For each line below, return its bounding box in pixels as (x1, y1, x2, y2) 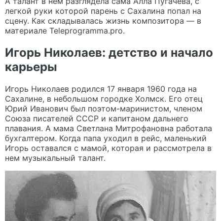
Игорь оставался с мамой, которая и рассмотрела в (5, 143, 212, 153)
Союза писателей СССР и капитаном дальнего (5, 113, 188, 123)
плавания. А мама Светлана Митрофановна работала (5, 123, 212, 133)
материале (5, 25, 49, 36)
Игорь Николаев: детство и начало (5, 45, 213, 60)
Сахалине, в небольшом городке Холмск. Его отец (5, 93, 203, 104)
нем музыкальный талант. (5, 152, 106, 163)
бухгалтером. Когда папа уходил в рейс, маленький (5, 133, 207, 143)
